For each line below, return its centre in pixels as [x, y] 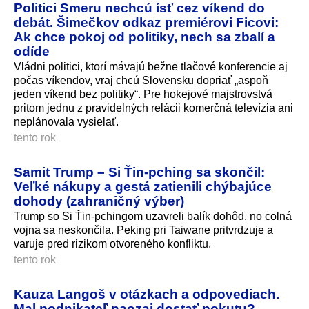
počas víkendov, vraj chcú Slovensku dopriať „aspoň [141, 81]
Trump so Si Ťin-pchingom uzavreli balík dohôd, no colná [153, 217]
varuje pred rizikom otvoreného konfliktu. [112, 244]
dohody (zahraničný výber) [99, 201]
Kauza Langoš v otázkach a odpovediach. [147, 294]
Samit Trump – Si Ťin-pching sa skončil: [139, 172]
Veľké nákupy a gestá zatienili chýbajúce [143, 187]
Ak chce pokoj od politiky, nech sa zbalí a [144, 37]
